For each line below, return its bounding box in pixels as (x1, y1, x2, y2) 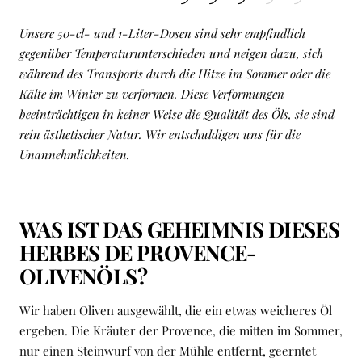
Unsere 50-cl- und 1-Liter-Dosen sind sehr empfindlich (19, 25, 305, 42)
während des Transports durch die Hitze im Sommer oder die (19, 65, 330, 82)
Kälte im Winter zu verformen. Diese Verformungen (19, 86, 284, 103)
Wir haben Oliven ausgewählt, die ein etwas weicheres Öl (19, 302, 332, 319)
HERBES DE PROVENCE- (19, 238, 257, 267)
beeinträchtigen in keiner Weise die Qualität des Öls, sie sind (19, 106, 335, 123)
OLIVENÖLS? (19, 262, 147, 291)
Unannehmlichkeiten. (19, 146, 130, 163)
